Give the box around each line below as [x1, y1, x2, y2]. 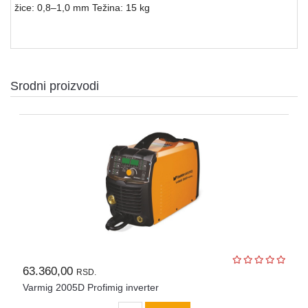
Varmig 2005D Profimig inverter [22, 281, 159, 293]
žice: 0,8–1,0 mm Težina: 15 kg [14, 1, 150, 13]
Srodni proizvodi [10, 78, 99, 93]
